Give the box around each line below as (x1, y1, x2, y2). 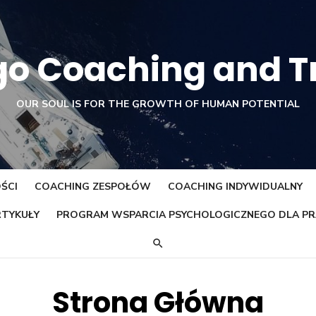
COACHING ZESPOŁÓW (35, 180, 151, 193)
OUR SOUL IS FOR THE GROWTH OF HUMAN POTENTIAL (16, 97, 300, 111)
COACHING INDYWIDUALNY (168, 180, 303, 193)
